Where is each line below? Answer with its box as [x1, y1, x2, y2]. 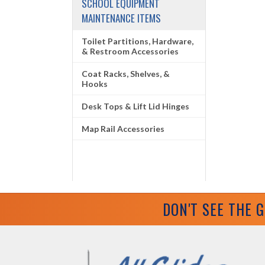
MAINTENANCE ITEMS [82, 11, 161, 25]
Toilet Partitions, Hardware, [82, 36, 193, 46]
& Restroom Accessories [82, 46, 179, 56]
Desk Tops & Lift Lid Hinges [82, 101, 189, 111]
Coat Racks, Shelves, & [82, 69, 170, 79]
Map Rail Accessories [82, 124, 164, 134]
